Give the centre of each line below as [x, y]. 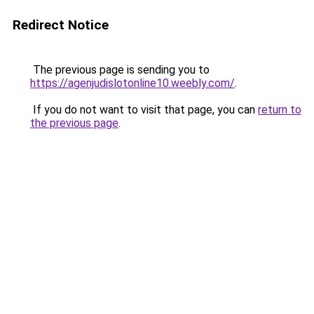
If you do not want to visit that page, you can [144, 110]
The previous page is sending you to [120, 70]
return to [280, 110]
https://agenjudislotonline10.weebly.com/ [132, 83]
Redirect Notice [61, 25]
